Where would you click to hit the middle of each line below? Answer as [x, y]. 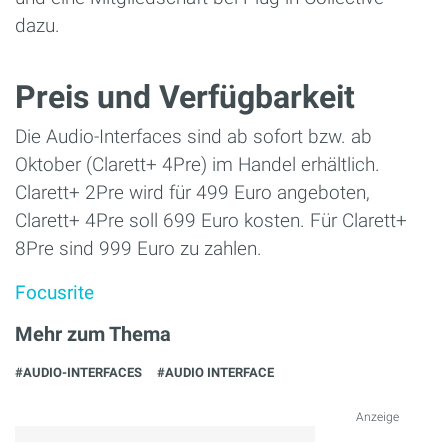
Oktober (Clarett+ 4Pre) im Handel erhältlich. [197, 164]
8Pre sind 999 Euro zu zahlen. [138, 248]
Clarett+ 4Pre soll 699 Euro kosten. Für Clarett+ [211, 220]
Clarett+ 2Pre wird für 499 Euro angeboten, [192, 192]
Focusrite [54, 292]
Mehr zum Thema [93, 333]
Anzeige [377, 416]
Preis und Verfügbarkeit [185, 96]
